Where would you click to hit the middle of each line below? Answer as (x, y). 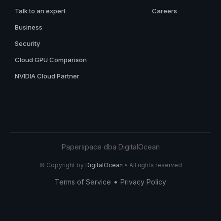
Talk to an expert (40, 11)
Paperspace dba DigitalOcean (110, 147)
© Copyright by (62, 165)
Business (29, 27)
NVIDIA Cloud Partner (47, 76)
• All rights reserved (152, 165)
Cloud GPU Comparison (51, 59)
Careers (165, 11)
